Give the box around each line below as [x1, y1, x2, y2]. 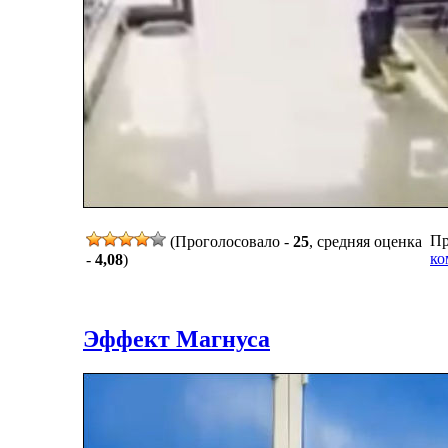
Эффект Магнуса [83, 325, 270, 352]
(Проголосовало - [166, 232, 293, 250]
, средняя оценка [309, 232, 422, 250]
